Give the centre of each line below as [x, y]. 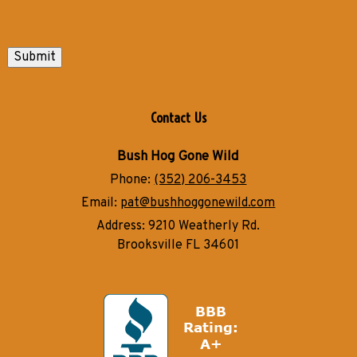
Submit [34, 58]
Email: [101, 204]
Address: [123, 227]
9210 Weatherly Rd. [204, 227]
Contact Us [178, 118]
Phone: [132, 180]
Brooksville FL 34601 [178, 246]
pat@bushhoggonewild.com [198, 204]
